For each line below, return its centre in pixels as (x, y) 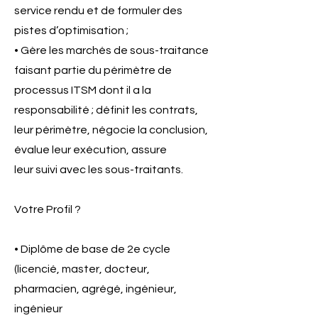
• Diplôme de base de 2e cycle (92, 249)
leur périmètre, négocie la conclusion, (111, 130)
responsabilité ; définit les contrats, (106, 110)
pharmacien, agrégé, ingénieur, (95, 289)
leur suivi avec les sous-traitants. (99, 170)
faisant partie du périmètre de (93, 70)
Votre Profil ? (48, 209)
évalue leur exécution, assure (91, 150)
